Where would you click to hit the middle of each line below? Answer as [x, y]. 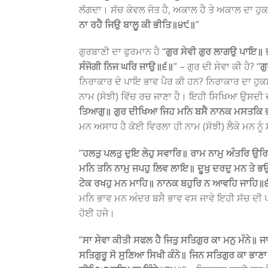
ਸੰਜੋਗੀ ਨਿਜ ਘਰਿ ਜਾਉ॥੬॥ [126, 66]
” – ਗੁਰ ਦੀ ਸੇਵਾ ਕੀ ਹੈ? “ [217, 66]
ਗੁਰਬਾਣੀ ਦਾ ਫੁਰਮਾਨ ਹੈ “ [122, 51]
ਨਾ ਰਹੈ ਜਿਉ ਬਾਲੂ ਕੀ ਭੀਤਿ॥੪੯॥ [137, 25]
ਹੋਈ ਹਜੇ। [97, 213]
